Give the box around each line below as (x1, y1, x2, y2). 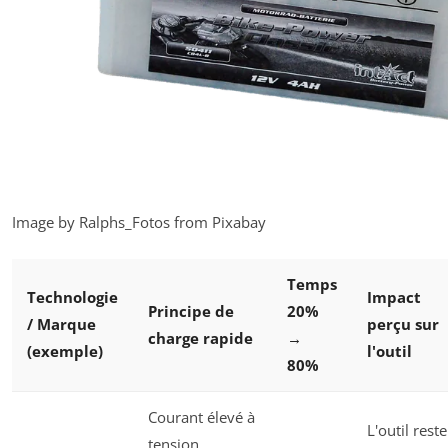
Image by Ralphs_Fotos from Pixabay (12, 212, 266, 233)
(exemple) (27, 340, 103, 361)
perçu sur (367, 313, 439, 334)
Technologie (27, 286, 118, 307)
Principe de (148, 300, 234, 321)
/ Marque (27, 313, 96, 334)
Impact (367, 286, 421, 307)
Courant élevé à (148, 406, 255, 427)
